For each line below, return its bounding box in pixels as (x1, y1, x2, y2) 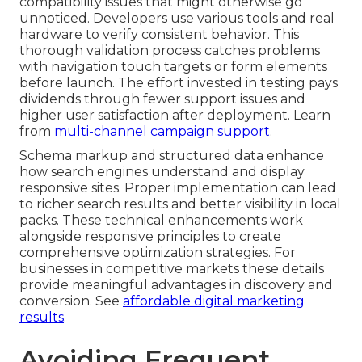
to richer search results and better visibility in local (19, 196, 341, 213)
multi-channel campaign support (54, 124, 270, 140)
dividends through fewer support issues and (19, 91, 305, 107)
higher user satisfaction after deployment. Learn (19, 107, 330, 124)
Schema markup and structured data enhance (19, 148, 324, 164)
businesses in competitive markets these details (19, 261, 324, 277)
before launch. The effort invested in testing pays (19, 75, 338, 91)
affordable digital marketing (123, 293, 305, 309)
